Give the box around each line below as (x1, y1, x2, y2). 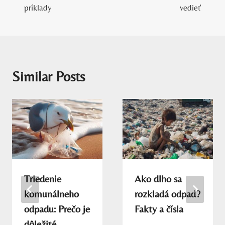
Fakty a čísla (135, 202, 183, 214)
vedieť (180, 2, 201, 13)
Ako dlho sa (135, 172, 182, 184)
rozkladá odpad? (135, 187, 200, 199)
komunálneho (24, 187, 79, 199)
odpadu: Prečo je (24, 202, 90, 214)
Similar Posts (12, 68, 85, 84)
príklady (24, 2, 52, 13)
